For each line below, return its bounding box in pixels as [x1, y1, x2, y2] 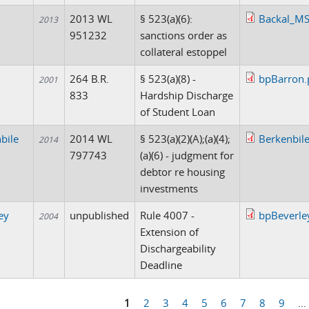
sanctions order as [140, 28, 228, 42]
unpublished [70, 208, 130, 222]
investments [140, 181, 199, 195]
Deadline [140, 258, 183, 272]
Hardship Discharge [140, 88, 234, 102]
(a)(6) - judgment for [140, 148, 235, 162]
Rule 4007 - [140, 208, 195, 222]
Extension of [140, 225, 199, 239]
